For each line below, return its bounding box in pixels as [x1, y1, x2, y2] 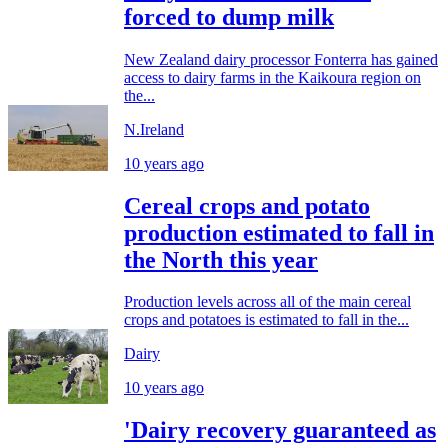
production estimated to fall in [124, 219, 434, 246]
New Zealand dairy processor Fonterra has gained [124, 50, 438, 68]
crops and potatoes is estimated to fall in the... [124, 311, 409, 329]
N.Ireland [124, 120, 184, 138]
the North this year [124, 246, 318, 273]
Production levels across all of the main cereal [124, 293, 411, 311]
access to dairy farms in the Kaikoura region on [124, 68, 421, 86]
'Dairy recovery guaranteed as [124, 417, 436, 444]
